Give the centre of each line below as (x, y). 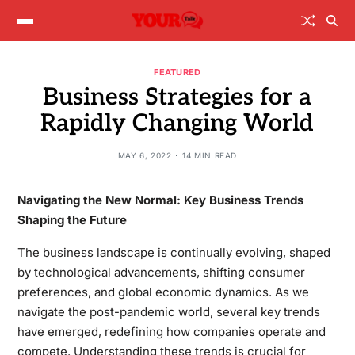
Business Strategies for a (177, 97)
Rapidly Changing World (177, 123)
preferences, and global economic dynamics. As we (163, 292)
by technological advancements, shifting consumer (161, 272)
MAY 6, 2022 (145, 155)
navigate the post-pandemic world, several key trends (168, 311)
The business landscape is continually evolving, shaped (174, 252)
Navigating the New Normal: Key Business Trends (160, 200)
